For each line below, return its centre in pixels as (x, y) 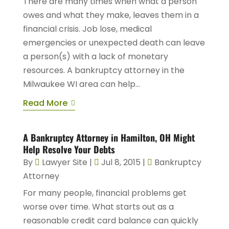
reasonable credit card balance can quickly (110, 221)
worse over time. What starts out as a (98, 207)
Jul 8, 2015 (121, 163)
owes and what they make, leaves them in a (111, 15)
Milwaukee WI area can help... (81, 84)
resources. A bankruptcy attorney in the (104, 71)
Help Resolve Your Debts (69, 150)
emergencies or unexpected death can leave (114, 43)
